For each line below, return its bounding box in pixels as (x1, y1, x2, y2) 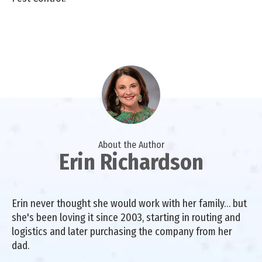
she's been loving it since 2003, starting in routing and (12, 211, 240, 224)
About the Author (98, 139, 164, 150)
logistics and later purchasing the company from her (12, 225, 232, 238)
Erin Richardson (58, 148, 204, 175)
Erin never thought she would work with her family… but (12, 196, 247, 210)
